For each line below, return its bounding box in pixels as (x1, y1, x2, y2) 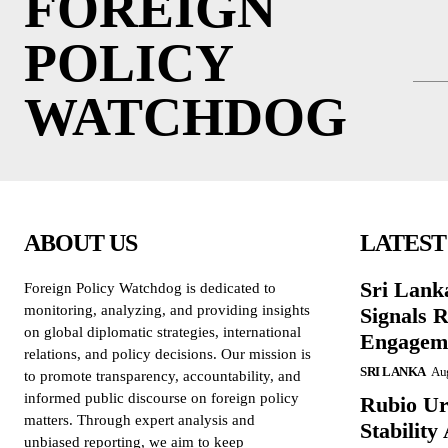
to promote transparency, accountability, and (24, 367, 301, 384)
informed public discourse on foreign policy (24, 389, 299, 406)
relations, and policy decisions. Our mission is (24, 345, 311, 362)
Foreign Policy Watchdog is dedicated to (24, 279, 276, 296)
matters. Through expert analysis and (24, 411, 255, 428)
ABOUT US (24, 229, 137, 256)
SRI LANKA (360, 363, 426, 379)
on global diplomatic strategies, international (24, 323, 301, 340)
